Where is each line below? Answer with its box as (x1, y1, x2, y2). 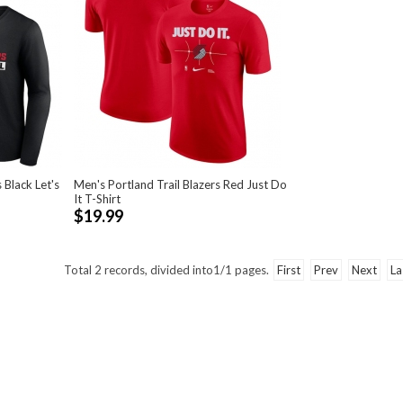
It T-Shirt (73, 192, 121, 206)
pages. (231, 263, 272, 277)
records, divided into (101, 263, 213, 277)
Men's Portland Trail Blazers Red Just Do (73, 177, 287, 192)
